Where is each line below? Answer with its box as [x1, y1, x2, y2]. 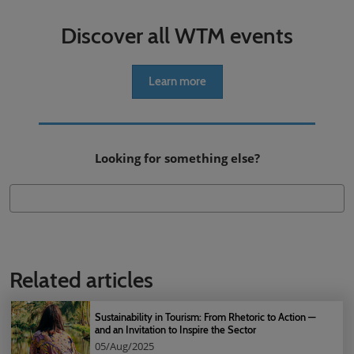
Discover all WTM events [61, 22, 293, 49]
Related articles [9, 266, 153, 293]
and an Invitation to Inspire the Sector [95, 323, 256, 336]
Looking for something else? [94, 150, 260, 166]
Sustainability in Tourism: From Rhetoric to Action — [95, 311, 316, 323]
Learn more [148, 74, 206, 88]
